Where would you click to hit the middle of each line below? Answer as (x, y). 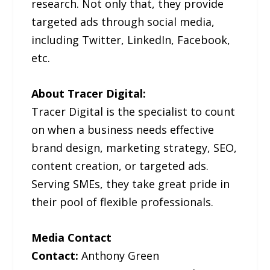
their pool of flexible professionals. (123, 202)
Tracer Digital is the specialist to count (133, 111)
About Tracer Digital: (89, 93)
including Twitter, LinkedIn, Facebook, (131, 40)
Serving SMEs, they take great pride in (131, 184)
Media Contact (72, 237)
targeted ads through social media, (123, 22)
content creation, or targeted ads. (120, 165)
